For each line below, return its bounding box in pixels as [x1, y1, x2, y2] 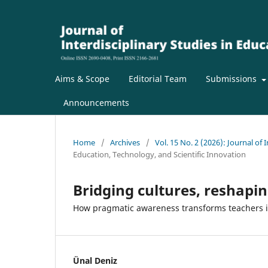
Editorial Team [129, 73, 187, 85]
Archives [110, 137, 140, 148]
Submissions [206, 73, 259, 85]
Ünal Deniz [73, 255, 117, 267]
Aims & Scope [55, 73, 109, 85]
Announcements [63, 97, 129, 109]
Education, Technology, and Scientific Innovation [73, 149, 246, 160]
